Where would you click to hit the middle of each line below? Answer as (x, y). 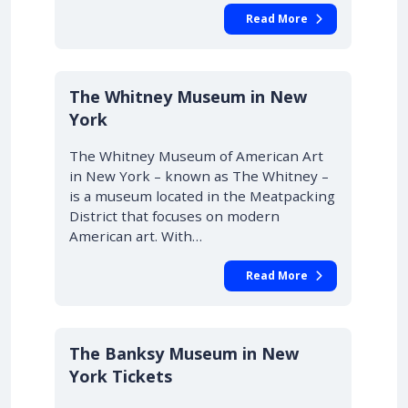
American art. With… (136, 236)
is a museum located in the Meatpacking (202, 196)
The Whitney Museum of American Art (196, 156)
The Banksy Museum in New (184, 353)
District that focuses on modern (174, 216)
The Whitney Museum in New (188, 97)
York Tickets (121, 376)
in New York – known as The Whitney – (199, 176)
